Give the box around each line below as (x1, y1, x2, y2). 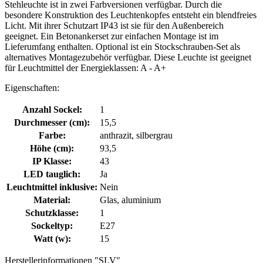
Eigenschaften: (5, 82, 59, 93)
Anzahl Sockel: (22, 104, 82, 114)
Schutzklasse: (25, 207, 79, 218)
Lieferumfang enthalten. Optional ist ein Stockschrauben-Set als (5, 41, 240, 52)
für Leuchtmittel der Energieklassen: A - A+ (5, 62, 166, 73)
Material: (33, 194, 70, 205)
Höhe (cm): (30, 143, 74, 153)
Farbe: (38, 130, 66, 140)
